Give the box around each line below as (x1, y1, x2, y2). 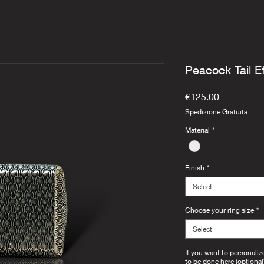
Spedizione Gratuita (185, 107, 247, 117)
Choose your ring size (185, 206, 254, 215)
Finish (185, 163, 204, 173)
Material (185, 126, 210, 135)
